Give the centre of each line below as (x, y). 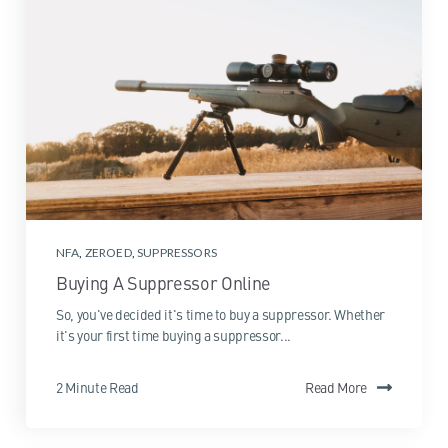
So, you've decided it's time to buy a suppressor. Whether (221, 314)
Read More (336, 387)
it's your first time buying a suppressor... (173, 335)
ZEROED (108, 253)
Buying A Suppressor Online (163, 283)
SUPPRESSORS (177, 253)
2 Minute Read (97, 387)
